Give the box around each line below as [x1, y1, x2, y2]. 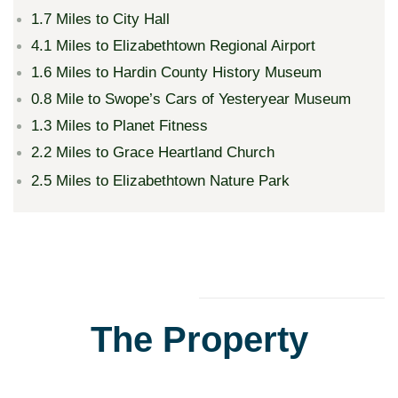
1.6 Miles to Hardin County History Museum [31, 63, 322, 81]
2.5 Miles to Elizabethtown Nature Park [31, 171, 290, 189]
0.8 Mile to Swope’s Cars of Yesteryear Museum [31, 90, 351, 107]
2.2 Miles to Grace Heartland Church [31, 143, 275, 161]
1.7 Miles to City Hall [31, 10, 170, 28]
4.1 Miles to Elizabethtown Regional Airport [31, 36, 315, 54]
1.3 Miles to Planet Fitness [31, 116, 208, 134]
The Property [90, 319, 308, 359]
